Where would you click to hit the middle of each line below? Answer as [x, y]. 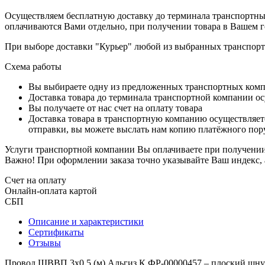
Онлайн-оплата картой [51, 190]
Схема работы [33, 66]
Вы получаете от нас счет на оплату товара [115, 108]
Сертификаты [56, 232]
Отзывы [45, 243]
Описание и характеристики [86, 221]
